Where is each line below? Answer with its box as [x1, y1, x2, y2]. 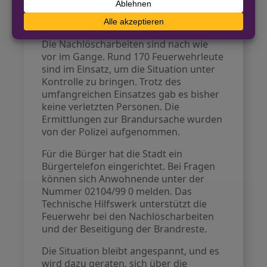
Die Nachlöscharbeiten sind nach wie [42, 38, 209, 51]
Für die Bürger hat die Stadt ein [42, 147, 183, 160]
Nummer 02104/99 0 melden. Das [42, 185, 193, 198]
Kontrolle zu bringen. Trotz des [42, 75, 182, 88]
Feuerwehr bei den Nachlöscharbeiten [42, 210, 215, 223]
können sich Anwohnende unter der [42, 172, 205, 185]
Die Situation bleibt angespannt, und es [42, 244, 220, 257]
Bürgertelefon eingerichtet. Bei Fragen [42, 160, 216, 173]
